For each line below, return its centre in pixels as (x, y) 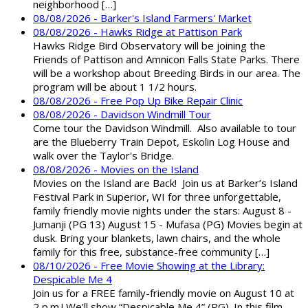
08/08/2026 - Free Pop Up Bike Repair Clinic (138, 101)
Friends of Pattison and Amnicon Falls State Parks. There (166, 59)
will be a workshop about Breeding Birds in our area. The (167, 73)
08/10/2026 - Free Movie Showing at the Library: (149, 266)
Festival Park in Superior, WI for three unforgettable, (157, 197)
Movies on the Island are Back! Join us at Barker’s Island (165, 183)
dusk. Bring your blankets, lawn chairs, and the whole (157, 238)
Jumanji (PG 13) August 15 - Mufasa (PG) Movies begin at (168, 224)
